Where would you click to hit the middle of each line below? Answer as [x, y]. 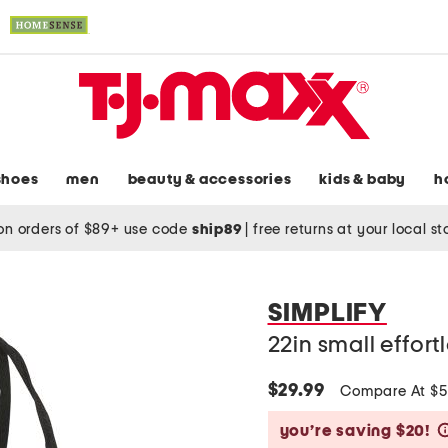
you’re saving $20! [355, 431]
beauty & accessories [209, 180]
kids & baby [363, 180]
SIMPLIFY [327, 313]
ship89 [218, 229]
